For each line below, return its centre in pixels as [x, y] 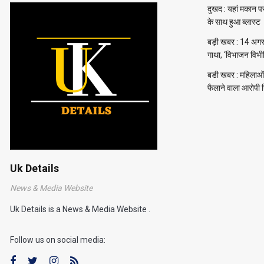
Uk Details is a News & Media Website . [80, 209]
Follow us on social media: [58, 240]
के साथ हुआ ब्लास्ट [234, 22]
